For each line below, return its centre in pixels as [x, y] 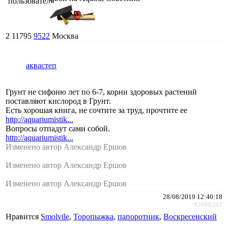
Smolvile [55, 216]
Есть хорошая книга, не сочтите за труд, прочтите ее [96, 110]
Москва [65, 36]
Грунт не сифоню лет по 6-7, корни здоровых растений [101, 92]
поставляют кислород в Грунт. [58, 101]
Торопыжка [93, 216]
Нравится [23, 216]
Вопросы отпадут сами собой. [58, 128]
